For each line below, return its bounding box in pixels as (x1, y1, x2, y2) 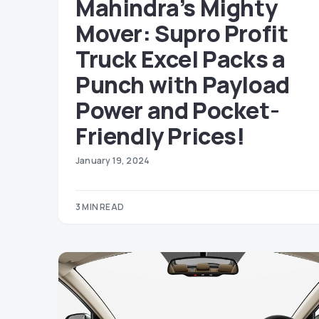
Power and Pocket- (75, 95, 280, 126)
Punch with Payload (75, 69, 290, 100)
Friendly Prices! (75, 120, 245, 152)
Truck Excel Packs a (75, 43, 286, 75)
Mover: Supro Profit (75, 18, 288, 49)
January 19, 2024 (75, 155, 150, 167)
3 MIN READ (75, 201, 124, 213)
